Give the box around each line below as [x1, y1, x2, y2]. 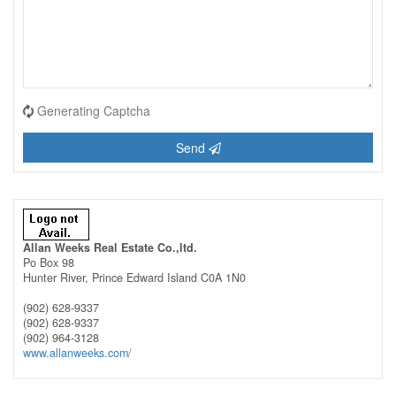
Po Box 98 [23, 254, 74, 270]
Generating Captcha [37, 101, 150, 119]
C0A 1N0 [201, 269, 246, 286]
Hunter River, [23, 269, 92, 286]
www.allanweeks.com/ [23, 344, 132, 361]
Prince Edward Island [92, 269, 197, 286]
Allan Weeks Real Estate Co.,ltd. [23, 239, 197, 255]
